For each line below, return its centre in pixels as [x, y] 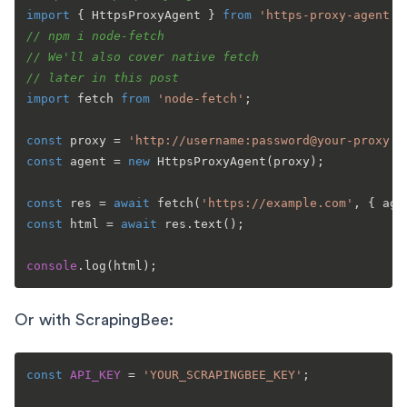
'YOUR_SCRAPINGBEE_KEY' [223, 374]
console [52, 265]
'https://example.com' [277, 203]
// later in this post [103, 77]
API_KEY [95, 374]
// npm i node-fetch [95, 35]
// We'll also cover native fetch [143, 56]
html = [92, 223]
